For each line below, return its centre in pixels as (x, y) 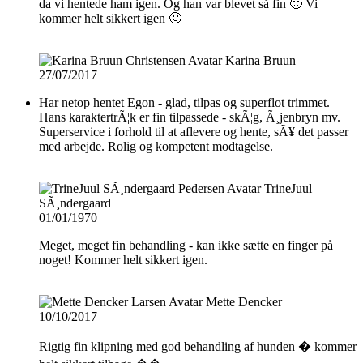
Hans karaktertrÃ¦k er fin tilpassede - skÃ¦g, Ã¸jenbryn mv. (190, 117)
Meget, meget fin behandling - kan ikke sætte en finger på (186, 245)
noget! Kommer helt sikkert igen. (123, 259)
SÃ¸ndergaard (75, 203)
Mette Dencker (244, 301)
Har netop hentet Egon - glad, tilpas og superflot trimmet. (184, 102)
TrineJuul (288, 188)
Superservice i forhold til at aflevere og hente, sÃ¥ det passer (194, 131)
